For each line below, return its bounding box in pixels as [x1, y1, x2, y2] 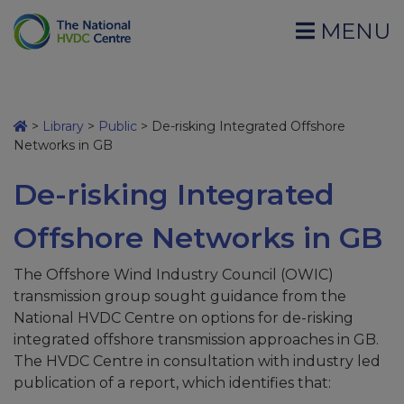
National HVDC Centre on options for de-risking [14, 309, 353, 326]
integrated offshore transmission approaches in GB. [14, 331, 379, 348]
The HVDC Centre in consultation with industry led [14, 353, 381, 370]
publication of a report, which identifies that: [14, 374, 331, 391]
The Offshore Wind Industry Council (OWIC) [14, 266, 334, 283]
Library [42, 118, 84, 134]
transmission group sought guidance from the [14, 288, 346, 305]
